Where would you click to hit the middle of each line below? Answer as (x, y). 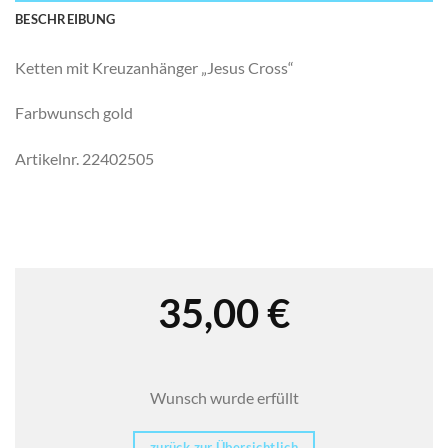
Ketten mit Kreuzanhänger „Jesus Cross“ (154, 67)
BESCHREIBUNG (65, 18)
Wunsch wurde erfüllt (224, 397)
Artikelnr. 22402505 (84, 159)
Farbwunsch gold (74, 113)
